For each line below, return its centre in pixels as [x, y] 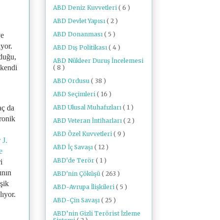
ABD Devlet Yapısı [80, 21]
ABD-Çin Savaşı [77, 200]
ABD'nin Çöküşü [77, 173]
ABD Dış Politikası [81, 47]
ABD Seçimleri [75, 94]
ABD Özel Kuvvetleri [83, 134]
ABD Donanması [79, 34]
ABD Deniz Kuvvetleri [86, 7]
